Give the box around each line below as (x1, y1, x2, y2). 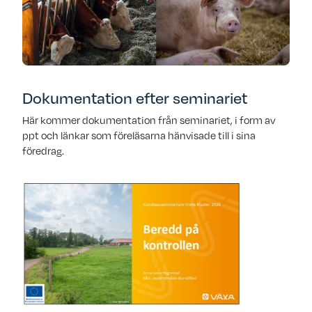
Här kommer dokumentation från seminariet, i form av (22, 113, 275, 127)
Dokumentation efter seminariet (22, 86, 247, 109)
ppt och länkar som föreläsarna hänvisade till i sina (22, 128, 256, 143)
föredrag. (22, 143, 64, 158)
